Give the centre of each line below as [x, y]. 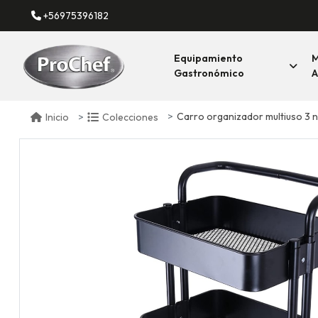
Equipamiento [208, 58]
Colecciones [130, 117]
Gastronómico [209, 73]
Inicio [57, 117]
